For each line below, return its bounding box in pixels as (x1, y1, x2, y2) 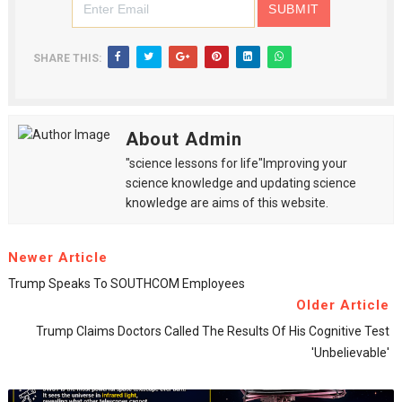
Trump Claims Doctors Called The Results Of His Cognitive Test (36, 324, 390, 338)
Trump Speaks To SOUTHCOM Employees (7, 276, 245, 291)
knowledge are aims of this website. (125, 196, 328, 210)
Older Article (296, 297, 390, 313)
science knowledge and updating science (125, 176, 356, 190)
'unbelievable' (311, 345, 390, 360)
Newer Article (7, 249, 108, 266)
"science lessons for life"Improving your (125, 156, 347, 170)
